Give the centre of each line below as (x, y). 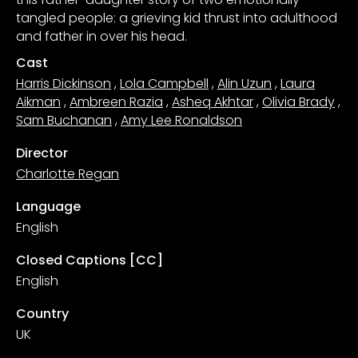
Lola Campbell (164, 83)
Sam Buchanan (64, 120)
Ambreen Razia (116, 101)
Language (48, 206)
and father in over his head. (101, 36)
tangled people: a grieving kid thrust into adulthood (177, 18)
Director (42, 153)
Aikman (38, 101)
